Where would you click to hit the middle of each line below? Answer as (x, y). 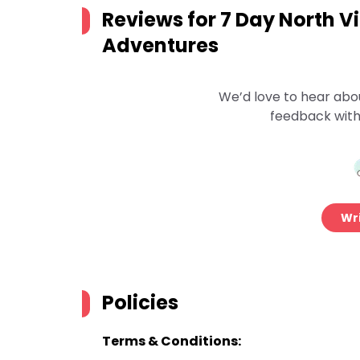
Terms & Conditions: (172, 341)
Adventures (160, 45)
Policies (140, 303)
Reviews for (161, 20)
